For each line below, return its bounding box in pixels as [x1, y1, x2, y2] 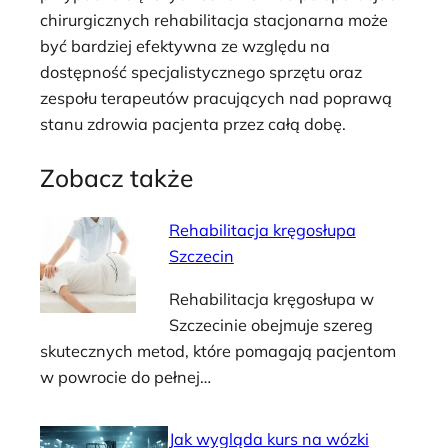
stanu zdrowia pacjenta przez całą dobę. [40, 114, 346, 135]
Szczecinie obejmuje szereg [168, 314, 373, 335]
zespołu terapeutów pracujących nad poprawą [40, 88, 392, 109]
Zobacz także [40, 161, 193, 193]
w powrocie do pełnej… [40, 366, 211, 387]
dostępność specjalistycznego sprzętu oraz [40, 62, 362, 83]
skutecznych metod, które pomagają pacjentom [40, 340, 396, 361]
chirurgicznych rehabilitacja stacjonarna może [40, 10, 388, 31]
